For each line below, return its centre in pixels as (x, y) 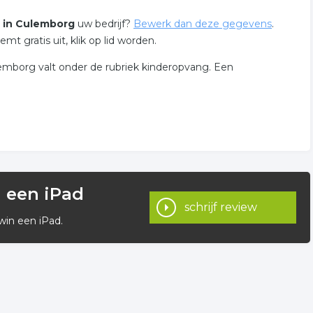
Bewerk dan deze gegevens (203, 24)
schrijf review (221, 207)
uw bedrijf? (104, 24)
